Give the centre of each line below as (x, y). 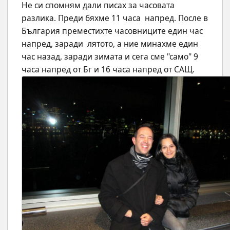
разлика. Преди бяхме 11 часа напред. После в (115, 18)
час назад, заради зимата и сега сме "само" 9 (110, 57)
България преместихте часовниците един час (112, 31)
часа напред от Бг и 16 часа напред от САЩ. (108, 70)
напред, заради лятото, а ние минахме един (110, 44)
